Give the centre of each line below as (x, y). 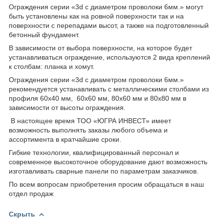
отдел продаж (31, 193)
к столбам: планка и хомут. (52, 66)
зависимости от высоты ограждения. (67, 107)
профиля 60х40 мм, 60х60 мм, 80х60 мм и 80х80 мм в (98, 98)
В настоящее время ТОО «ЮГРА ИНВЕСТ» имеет (91, 120)
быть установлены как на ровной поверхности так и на (96, 16)
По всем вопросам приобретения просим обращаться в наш (106, 184)
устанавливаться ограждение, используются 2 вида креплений (109, 57)
